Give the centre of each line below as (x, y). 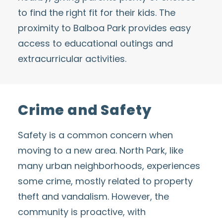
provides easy (158, 28)
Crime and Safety (85, 110)
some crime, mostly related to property (105, 181)
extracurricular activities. (72, 59)
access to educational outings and (95, 43)
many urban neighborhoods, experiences (109, 166)
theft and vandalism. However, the (93, 196)
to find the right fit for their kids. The (97, 13)
